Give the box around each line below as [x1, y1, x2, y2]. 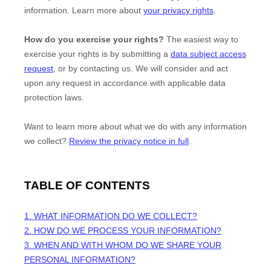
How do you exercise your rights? [24, 34, 164, 44]
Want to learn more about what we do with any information [24, 122, 247, 131]
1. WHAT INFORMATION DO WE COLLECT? [24, 211, 197, 221]
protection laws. [24, 93, 84, 102]
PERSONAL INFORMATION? [24, 255, 135, 264]
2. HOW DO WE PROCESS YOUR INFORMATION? [24, 226, 221, 235]
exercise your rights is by [24, 49, 122, 59]
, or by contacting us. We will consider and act [53, 64, 228, 73]
